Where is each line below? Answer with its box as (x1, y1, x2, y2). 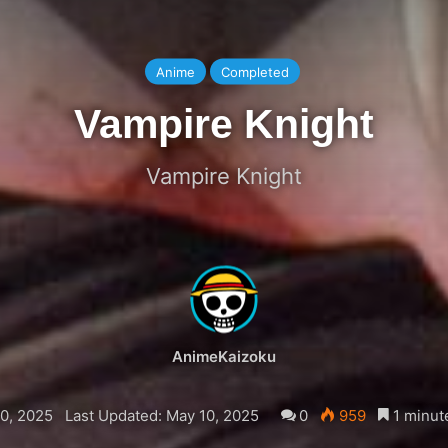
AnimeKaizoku (172, 346, 276, 366)
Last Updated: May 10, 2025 (64, 405, 259, 425)
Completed (220, 63, 289, 80)
